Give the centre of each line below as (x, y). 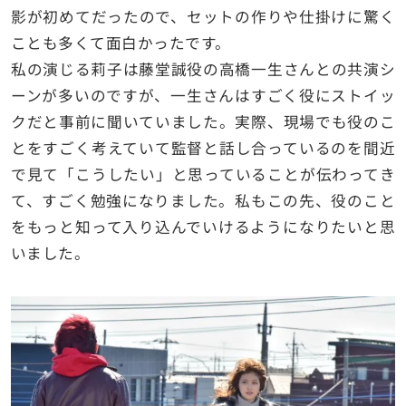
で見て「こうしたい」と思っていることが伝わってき (203, 174)
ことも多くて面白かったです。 (121, 43)
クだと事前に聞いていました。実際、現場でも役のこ (203, 122)
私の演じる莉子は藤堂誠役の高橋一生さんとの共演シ (203, 69)
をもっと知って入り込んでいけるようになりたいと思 (203, 227)
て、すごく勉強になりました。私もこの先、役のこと (203, 201)
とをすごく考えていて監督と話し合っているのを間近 (203, 148)
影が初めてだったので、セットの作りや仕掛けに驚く (203, 17)
